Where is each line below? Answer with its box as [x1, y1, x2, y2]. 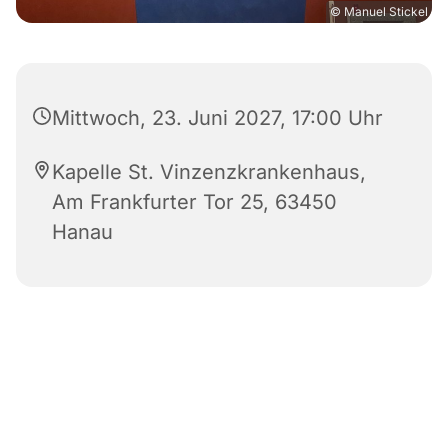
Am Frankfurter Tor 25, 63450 [52, 190, 337, 215]
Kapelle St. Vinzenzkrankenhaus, [52, 160, 366, 185]
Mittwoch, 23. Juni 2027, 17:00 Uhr [52, 106, 383, 131]
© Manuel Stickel [330, 4, 428, 20]
